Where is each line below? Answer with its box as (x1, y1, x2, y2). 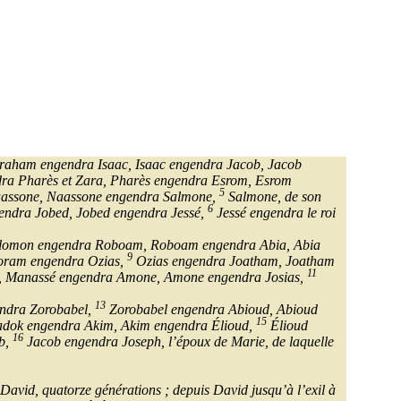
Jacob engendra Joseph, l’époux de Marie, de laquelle (23, 334, 334, 350)
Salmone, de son (225, 189, 321, 205)
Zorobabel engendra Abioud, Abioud (106, 302, 318, 318)
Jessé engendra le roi (213, 205, 336, 221)
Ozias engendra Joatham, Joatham (132, 253, 335, 269)
